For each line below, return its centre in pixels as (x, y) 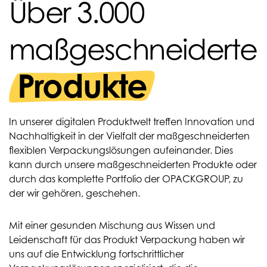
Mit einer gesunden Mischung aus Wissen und (112, 225)
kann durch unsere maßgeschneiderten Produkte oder (133, 164)
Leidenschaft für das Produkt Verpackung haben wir (127, 240)
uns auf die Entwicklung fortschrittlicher (97, 254)
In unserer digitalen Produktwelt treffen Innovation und (132, 122)
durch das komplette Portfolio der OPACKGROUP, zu (126, 179)
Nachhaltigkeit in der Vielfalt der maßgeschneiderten (129, 136)
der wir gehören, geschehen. (74, 193)
